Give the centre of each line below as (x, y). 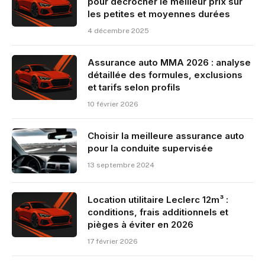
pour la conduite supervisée (150, 148)
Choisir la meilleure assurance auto (166, 136)
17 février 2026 (113, 242)
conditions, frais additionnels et (158, 212)
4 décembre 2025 (118, 31)
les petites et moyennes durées (159, 14)
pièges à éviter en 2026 (140, 225)
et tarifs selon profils (134, 88)
